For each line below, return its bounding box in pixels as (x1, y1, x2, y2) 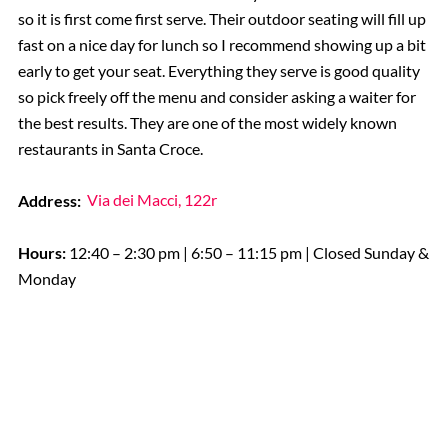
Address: (17, 190, 84, 210)
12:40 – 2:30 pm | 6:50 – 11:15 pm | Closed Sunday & (68, 242, 429, 262)
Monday (17, 268, 76, 288)
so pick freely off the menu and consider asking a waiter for (17, 86, 416, 106)
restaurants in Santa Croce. (17, 138, 203, 158)
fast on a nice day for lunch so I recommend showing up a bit (17, 34, 426, 54)
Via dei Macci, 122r (87, 190, 218, 210)
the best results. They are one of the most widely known (17, 112, 397, 132)
